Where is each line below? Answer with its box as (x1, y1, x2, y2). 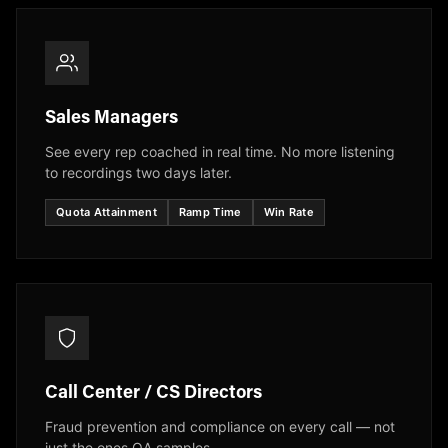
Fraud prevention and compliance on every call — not (45, 418, 395, 436)
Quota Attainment (56, 205, 157, 220)
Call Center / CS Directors (45, 385, 262, 404)
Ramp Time (178, 205, 242, 220)
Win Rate (263, 205, 314, 220)
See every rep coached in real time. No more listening (45, 143, 395, 161)
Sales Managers (45, 110, 178, 129)
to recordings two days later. (45, 164, 232, 182)
